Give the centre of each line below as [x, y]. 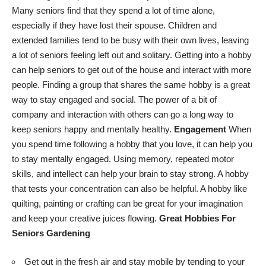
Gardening [68, 233]
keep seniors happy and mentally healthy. [93, 129]
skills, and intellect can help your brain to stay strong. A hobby [130, 174]
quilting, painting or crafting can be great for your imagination [127, 204]
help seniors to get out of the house [97, 70]
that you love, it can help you [196, 144]
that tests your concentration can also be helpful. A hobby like [129, 189]
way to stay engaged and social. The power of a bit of [114, 100]
